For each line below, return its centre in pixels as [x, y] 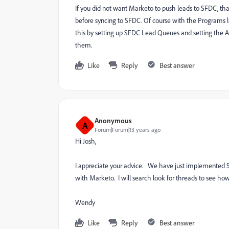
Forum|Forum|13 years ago [128, 130]
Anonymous [113, 120]
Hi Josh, [86, 141]
